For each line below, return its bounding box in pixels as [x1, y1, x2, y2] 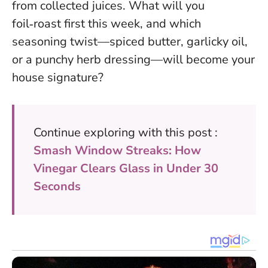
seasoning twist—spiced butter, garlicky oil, [12, 33, 248, 50]
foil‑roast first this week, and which [12, 16, 201, 32]
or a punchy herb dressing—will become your [12, 51, 255, 68]
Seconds [33, 178, 81, 195]
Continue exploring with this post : [33, 124, 218, 141]
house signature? [12, 69, 103, 86]
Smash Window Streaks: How [33, 142, 201, 159]
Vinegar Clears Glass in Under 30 [33, 160, 218, 177]
